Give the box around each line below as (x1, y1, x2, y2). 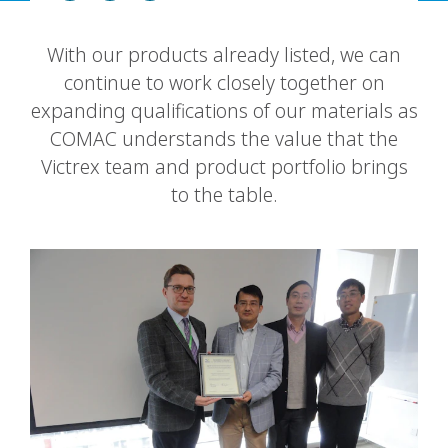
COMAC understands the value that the (50, 125, 398, 152)
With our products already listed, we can (47, 41, 401, 68)
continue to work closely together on (63, 69, 385, 96)
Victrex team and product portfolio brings (40, 153, 408, 180)
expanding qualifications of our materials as (30, 97, 418, 124)
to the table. (171, 181, 277, 208)
